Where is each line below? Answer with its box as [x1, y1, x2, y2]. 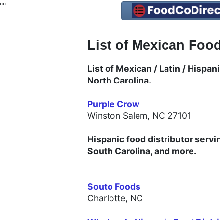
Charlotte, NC [87, 193, 143, 204]
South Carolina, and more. [87, 146, 196, 157]
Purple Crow [87, 99, 139, 110]
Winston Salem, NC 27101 [87, 110, 191, 121]
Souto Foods [87, 181, 140, 192]
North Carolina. [87, 75, 151, 86]
